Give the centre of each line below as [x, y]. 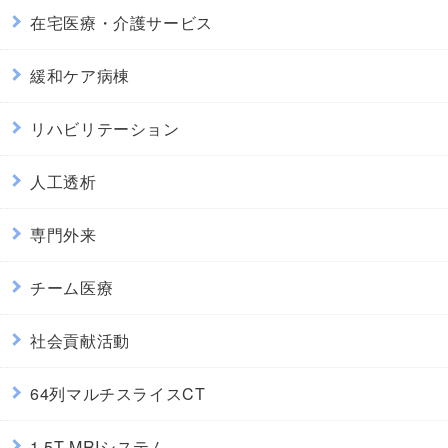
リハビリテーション [105, 128]
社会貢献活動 [80, 340]
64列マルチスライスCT [118, 393]
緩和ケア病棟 [80, 75]
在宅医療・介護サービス [122, 22]
